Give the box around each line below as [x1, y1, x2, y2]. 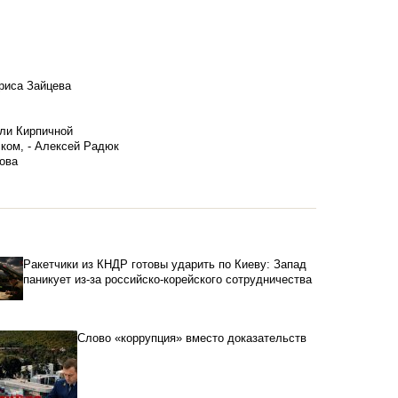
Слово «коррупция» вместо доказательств [77, 331, 306, 346]
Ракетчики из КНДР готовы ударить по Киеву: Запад [22, 258, 306, 272]
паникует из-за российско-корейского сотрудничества [22, 273, 312, 287]
